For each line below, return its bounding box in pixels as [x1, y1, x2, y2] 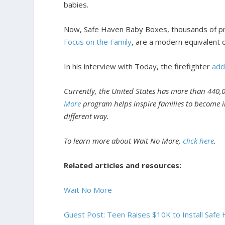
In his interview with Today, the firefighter [64, 61, 212, 71]
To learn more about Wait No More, [64, 136, 183, 146]
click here [183, 136, 214, 146]
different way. [64, 111, 109, 121]
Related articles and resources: [64, 160, 182, 170]
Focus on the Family [64, 37, 132, 47]
